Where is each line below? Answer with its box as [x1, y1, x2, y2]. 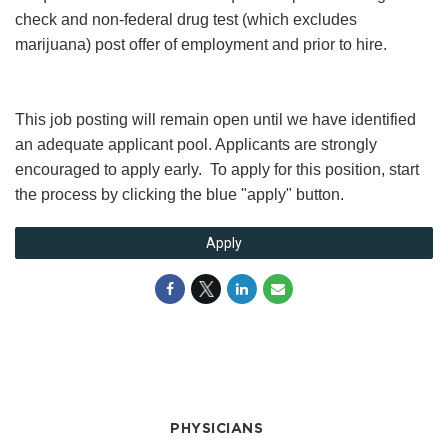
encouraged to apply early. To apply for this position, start [15, 161, 419, 178]
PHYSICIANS [170, 420, 263, 436]
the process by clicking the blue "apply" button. [15, 186, 344, 203]
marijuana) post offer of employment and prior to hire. [15, 36, 387, 53]
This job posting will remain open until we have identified [15, 111, 416, 128]
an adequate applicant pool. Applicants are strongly [15, 136, 377, 153]
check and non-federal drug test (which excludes [15, 11, 357, 28]
